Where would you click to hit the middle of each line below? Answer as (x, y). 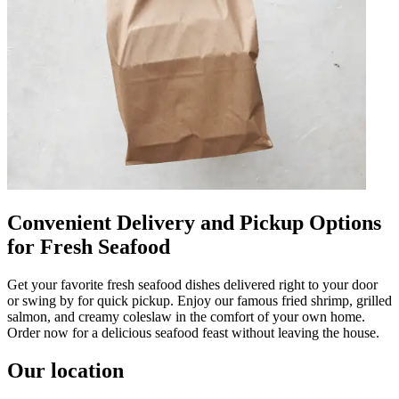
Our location (65, 370)
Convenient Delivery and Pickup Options (194, 222)
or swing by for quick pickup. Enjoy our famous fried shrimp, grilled (199, 300)
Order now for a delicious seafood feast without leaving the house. (193, 332)
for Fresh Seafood (89, 246)
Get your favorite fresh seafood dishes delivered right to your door (192, 284)
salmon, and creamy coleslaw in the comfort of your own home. (186, 316)
